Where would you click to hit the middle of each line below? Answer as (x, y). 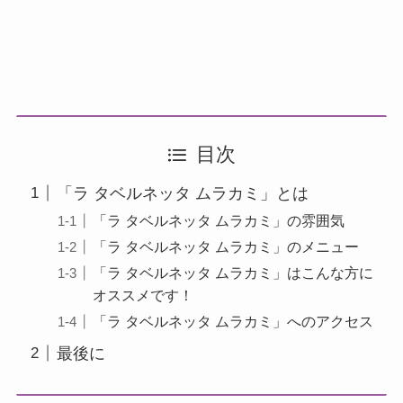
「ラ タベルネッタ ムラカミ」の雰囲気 (219, 220)
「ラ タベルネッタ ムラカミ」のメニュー (226, 246)
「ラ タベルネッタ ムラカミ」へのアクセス (233, 321)
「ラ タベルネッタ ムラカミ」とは (182, 193)
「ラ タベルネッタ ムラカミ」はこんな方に (233, 272)
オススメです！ (143, 295)
